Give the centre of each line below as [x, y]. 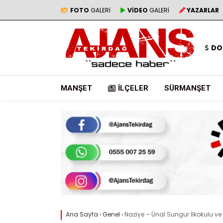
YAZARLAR [203, 10]
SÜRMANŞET [187, 88]
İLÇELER [133, 88]
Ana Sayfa [82, 215]
